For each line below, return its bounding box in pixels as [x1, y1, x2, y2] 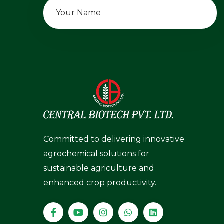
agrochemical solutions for [43, 148, 149, 158]
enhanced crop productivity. [43, 177, 156, 187]
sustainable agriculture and [43, 163, 154, 173]
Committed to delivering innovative [43, 134, 184, 144]
